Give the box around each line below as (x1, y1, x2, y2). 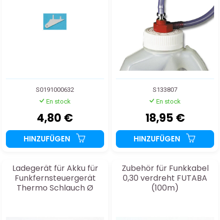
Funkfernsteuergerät (14, 172, 96, 184)
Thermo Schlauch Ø (17, 182, 93, 194)
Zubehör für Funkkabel (121, 163, 209, 174)
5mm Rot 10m (28, 192, 82, 204)
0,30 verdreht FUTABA (123, 172, 207, 184)
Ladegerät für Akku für (12, 163, 98, 174)
